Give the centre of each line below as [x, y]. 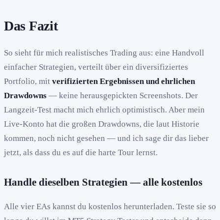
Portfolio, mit [28, 82]
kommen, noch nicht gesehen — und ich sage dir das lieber [106, 138]
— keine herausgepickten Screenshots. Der [122, 96]
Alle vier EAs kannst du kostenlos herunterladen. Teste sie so [110, 207]
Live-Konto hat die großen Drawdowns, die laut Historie [102, 124]
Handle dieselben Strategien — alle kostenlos [103, 182]
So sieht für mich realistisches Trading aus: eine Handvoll [104, 53]
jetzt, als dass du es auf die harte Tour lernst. [81, 153]
